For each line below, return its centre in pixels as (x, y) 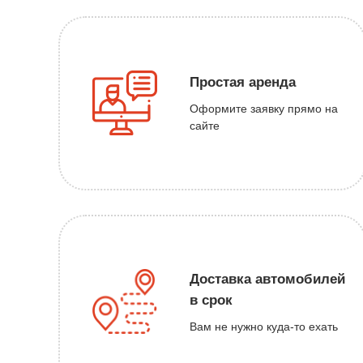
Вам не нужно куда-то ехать (264, 326)
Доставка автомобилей (267, 279)
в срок (211, 300)
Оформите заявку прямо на (264, 109)
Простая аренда (243, 83)
